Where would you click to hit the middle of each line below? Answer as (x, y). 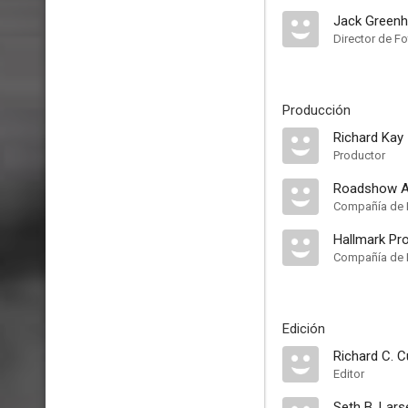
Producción (316, 110)
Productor (359, 155)
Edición (304, 329)
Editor (349, 374)
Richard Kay (368, 138)
